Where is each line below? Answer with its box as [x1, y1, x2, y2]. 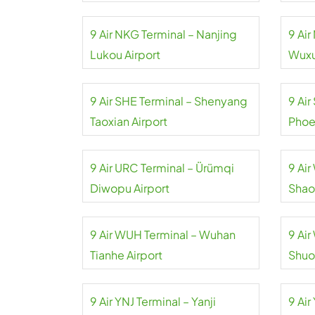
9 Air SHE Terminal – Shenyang [90, 94, 247, 108]
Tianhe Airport [90, 247, 162, 262]
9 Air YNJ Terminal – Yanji [90, 294, 216, 309]
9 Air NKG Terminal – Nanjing [90, 27, 237, 41]
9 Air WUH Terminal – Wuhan [90, 227, 236, 242]
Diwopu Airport [90, 181, 169, 195]
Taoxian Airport [90, 114, 167, 129]
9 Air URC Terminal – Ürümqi [90, 160, 234, 175]
